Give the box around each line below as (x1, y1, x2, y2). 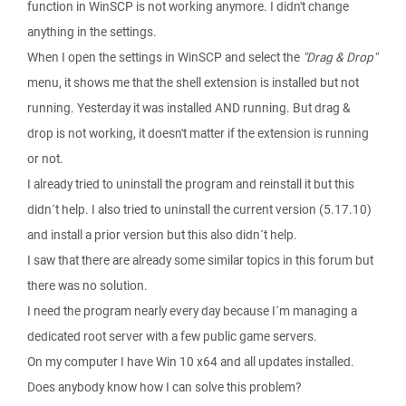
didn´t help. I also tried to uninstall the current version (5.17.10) (27, 201, 372, 217)
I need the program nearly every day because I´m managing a (27, 303, 357, 319)
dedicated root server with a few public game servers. (27, 328, 317, 344)
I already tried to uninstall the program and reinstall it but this (27, 176, 354, 192)
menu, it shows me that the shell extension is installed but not (27, 74, 359, 91)
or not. (27, 150, 63, 167)
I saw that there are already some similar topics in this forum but (27, 252, 373, 268)
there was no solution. (27, 277, 148, 294)
